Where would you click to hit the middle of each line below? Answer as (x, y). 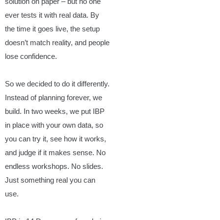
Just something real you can (50, 180)
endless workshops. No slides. (54, 166)
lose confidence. (31, 56)
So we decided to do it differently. (57, 84)
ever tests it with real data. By (52, 15)
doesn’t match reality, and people (57, 42)
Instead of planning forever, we (54, 97)
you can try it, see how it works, (55, 139)
